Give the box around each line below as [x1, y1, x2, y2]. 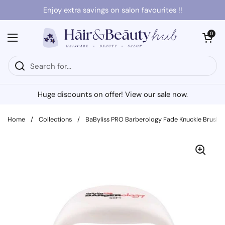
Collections [39, 115, 72, 124]
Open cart [200, 31, 223, 37]
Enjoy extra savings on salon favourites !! [43, 5, 182, 15]
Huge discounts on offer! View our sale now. [37, 89, 188, 99]
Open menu [12, 38, 51, 47]
